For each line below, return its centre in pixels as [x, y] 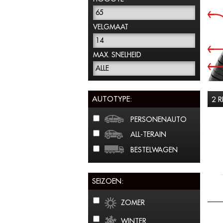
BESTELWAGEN [154, 150]
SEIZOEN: [108, 181]
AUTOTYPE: [112, 99]
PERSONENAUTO [159, 119]
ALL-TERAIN [148, 134]
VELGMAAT [111, 27]
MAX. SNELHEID [117, 55]
